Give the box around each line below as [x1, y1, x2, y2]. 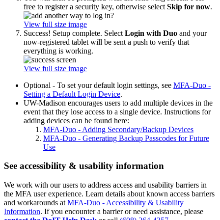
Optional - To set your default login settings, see [24, 81, 173, 89]
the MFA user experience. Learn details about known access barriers [4, 190, 215, 198]
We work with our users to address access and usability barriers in [4, 181, 207, 189]
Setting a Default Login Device [24, 89, 120, 98]
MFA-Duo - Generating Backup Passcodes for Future [43, 134, 209, 142]
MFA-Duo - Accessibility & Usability [67, 198, 184, 207]
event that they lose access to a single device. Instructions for [24, 107, 211, 116]
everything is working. [24, 46, 93, 55]
